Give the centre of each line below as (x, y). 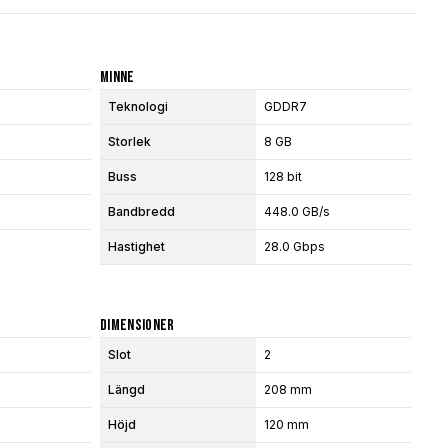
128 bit (282, 177)
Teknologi (137, 107)
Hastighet (136, 247)
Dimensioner (137, 326)
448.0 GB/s (296, 212)
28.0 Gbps (294, 247)
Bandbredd (141, 212)
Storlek (129, 142)
